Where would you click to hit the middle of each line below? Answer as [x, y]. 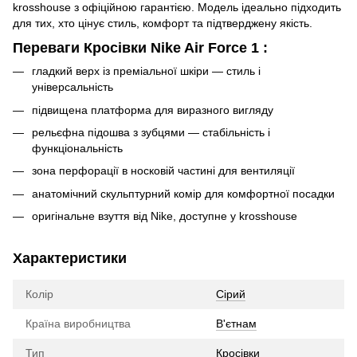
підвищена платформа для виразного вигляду [153, 110]
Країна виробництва [78, 324]
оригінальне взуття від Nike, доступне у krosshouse [165, 216]
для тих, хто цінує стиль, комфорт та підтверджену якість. [163, 23]
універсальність [73, 87]
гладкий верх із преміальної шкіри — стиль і [146, 71]
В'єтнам [236, 324]
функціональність [77, 148]
